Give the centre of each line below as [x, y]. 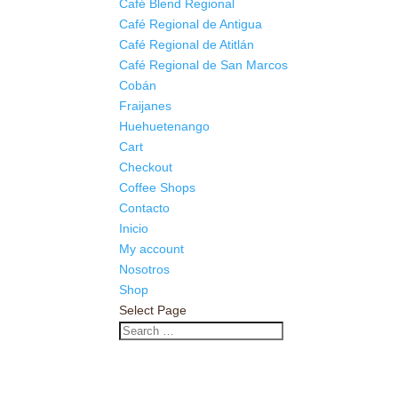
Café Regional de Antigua [191, 24]
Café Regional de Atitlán [187, 44]
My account [152, 249]
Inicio [134, 228]
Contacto [145, 208]
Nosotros [145, 269]
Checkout [146, 167]
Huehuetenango [167, 126]
